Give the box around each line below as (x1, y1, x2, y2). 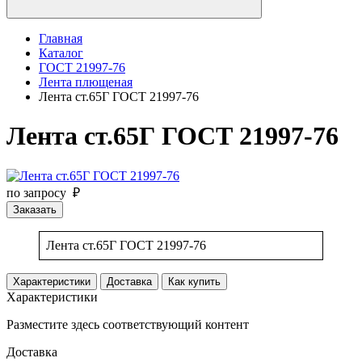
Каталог (39, 46, 83, 60)
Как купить (168, 275, 221, 288)
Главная (39, 32, 82, 45)
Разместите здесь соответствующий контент (6, 317, 249, 331)
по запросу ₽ (6, 185, 80, 200)
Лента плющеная (39, 75, 133, 89)
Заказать (13, 203, 57, 216)
